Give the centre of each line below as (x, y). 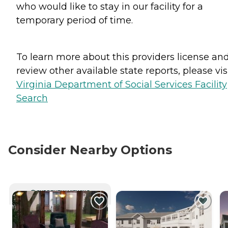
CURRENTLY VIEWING (63, 192)
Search (32, 98)
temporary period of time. (75, 20)
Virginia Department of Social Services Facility (122, 84)
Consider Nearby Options (90, 150)
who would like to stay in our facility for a (110, 7)
